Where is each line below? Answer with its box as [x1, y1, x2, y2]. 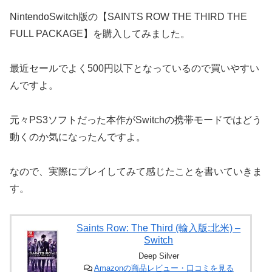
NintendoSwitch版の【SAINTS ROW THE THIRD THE [10, 12, 247, 22]
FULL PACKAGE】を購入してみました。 [10, 29, 190, 39]
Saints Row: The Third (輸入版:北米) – [76, 223, 241, 234]
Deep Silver [138, 251, 179, 261]
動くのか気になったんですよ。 [10, 131, 146, 142]
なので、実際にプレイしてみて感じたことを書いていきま [10, 166, 262, 177]
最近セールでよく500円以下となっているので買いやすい [10, 63, 259, 73]
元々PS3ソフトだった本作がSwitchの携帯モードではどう [10, 114, 262, 125]
